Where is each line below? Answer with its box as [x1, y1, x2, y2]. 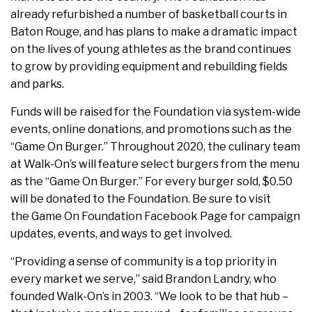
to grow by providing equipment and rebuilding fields [10, 60, 288, 74]
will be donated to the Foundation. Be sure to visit [10, 192, 271, 206]
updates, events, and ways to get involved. [10, 227, 232, 241]
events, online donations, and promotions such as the [10, 123, 292, 136]
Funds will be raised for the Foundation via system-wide [10, 105, 301, 119]
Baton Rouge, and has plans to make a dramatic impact [10, 25, 297, 39]
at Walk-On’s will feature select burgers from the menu [10, 157, 299, 171]
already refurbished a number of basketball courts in [10, 8, 287, 22]
